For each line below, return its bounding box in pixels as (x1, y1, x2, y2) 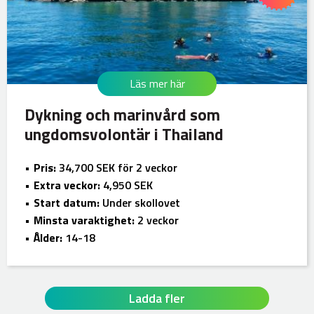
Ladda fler (129, 288, 185, 308)
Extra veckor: (34, 176, 100, 193)
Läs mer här (129, 75, 185, 93)
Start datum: (34, 193, 100, 211)
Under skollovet (100, 193, 180, 211)
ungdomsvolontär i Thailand (25, 121, 224, 146)
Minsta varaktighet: (34, 211, 135, 228)
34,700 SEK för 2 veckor (56, 158, 177, 176)
